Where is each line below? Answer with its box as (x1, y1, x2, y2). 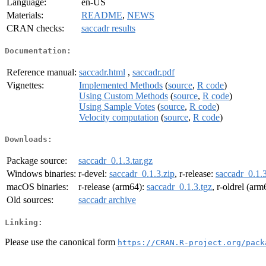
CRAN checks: (7, 23, 64, 34)
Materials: (7, 10, 43, 21)
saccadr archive (78, 195, 136, 205)
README (81, 10, 122, 21)
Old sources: (7, 195, 53, 205)
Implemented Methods (79, 80, 163, 90)
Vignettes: (7, 80, 44, 90)
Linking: (5, 217, 43, 227)
